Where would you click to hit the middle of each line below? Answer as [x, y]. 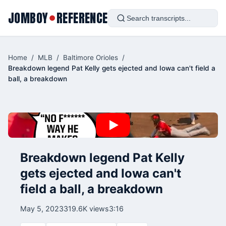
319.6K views [86, 209]
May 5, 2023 [42, 209]
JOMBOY [28, 18]
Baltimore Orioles [91, 58]
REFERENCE [82, 18]
